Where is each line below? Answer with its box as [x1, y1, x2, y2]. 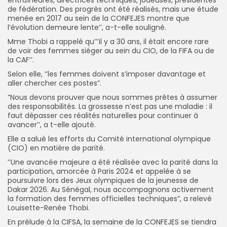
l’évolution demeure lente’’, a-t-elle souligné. [8, 22, 166, 32]
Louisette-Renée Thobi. [8, 202, 90, 213]
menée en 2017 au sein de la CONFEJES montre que [8, 13, 190, 23]
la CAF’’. [8, 54, 34, 65]
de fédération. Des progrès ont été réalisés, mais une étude [8, 4, 218, 14]
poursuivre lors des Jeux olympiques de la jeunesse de [8, 175, 199, 185]
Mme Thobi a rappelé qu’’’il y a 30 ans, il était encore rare [8, 36, 209, 47]
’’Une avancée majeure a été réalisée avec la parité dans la [8, 157, 218, 167]
